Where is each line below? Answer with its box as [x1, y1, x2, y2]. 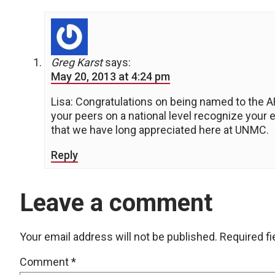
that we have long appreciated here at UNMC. [51, 123, 269, 136]
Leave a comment [20, 188, 212, 217]
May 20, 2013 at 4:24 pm [51, 70, 170, 83]
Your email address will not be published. [20, 230, 217, 243]
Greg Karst [51, 56, 103, 69]
